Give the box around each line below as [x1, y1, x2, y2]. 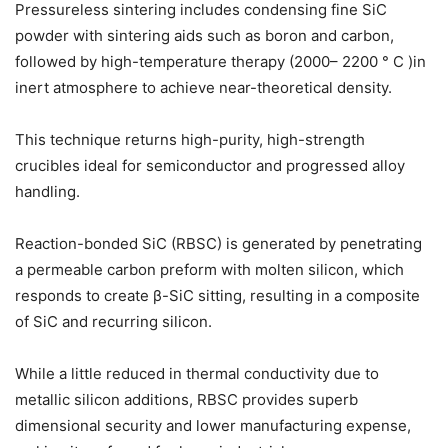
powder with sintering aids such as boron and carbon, [15, 26, 394, 46]
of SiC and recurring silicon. [15, 312, 212, 332]
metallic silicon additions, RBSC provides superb [15, 390, 358, 410]
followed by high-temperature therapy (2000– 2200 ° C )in [15, 52, 426, 72]
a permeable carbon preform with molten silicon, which [15, 260, 404, 280]
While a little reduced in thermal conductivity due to [15, 364, 379, 384]
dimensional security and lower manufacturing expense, [15, 416, 411, 436]
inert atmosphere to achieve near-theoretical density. [15, 78, 392, 98]
